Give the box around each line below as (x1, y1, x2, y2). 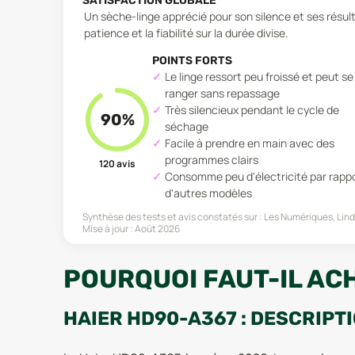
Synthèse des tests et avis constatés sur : (82, 209, 262, 223)
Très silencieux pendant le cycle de (165, 101, 339, 117)
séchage (165, 118, 208, 134)
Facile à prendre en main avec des (165, 135, 334, 151)
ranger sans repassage (165, 85, 280, 101)
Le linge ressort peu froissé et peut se (165, 68, 353, 84)
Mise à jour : (82, 221, 135, 235)
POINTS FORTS (152, 53, 232, 67)
